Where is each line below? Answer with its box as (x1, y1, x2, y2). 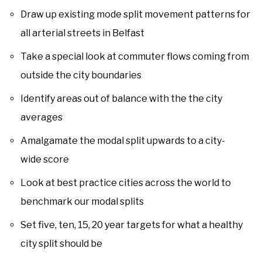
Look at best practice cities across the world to (20, 177, 231, 189)
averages (20, 112, 63, 123)
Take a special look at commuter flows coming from (20, 51, 249, 63)
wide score (20, 154, 69, 166)
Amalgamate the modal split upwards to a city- (20, 135, 225, 147)
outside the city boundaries (20, 70, 142, 81)
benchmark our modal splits (20, 196, 144, 208)
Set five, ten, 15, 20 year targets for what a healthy (20, 219, 243, 231)
